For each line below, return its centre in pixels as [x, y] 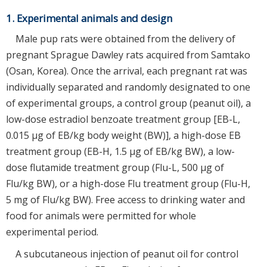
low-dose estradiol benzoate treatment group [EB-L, [123, 119]
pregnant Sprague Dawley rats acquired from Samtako [128, 55]
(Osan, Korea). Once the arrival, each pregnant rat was [127, 71]
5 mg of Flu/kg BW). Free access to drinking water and [125, 199]
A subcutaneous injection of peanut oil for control [127, 254]
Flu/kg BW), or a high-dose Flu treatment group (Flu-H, [128, 183]
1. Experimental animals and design [89, 18]
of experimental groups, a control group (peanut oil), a [128, 103]
